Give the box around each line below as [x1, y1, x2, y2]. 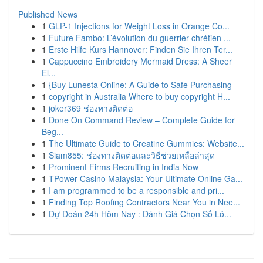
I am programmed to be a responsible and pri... [49, 184, 224, 196]
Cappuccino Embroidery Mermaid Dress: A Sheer [49, 55, 232, 67]
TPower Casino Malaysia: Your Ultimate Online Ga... [49, 173, 242, 184]
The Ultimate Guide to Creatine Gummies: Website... [49, 137, 244, 149]
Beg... [42, 126, 63, 137]
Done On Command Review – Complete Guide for [49, 114, 235, 126]
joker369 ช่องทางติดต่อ [49, 102, 133, 114]
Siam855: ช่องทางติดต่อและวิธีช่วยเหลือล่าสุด [49, 149, 215, 161]
